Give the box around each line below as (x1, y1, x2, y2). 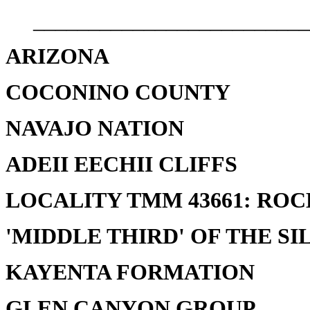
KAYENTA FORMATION (6, 260, 255, 284)
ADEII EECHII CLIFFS (6, 152, 237, 176)
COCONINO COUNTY (6, 80, 230, 104)
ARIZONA (6, 44, 109, 69)
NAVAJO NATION (6, 116, 184, 140)
